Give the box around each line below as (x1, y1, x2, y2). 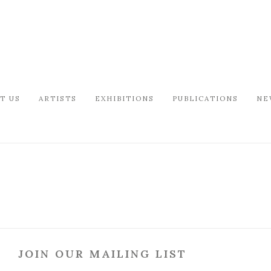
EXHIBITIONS (95, 94, 154, 103)
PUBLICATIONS (172, 94, 238, 103)
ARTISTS (39, 94, 77, 103)
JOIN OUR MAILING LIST (18, 247, 187, 261)
